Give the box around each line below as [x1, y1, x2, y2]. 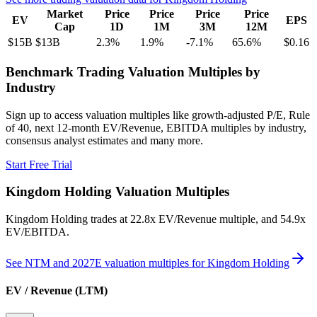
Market [46, 8, 83, 21]
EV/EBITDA [6, 225, 67, 238]
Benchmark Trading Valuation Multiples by [6, 64, 260, 79]
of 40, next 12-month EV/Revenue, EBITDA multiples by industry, [6, 121, 306, 134]
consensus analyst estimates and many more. [6, 134, 203, 146]
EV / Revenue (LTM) [6, 284, 108, 297]
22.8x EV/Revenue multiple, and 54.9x [130, 212, 306, 225]
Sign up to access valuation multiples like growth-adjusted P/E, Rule [6, 108, 310, 121]
